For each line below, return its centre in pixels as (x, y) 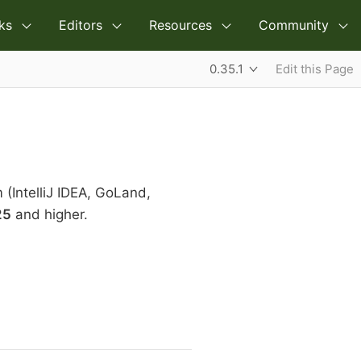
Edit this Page (315, 69)
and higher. (50, 214)
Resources (180, 25)
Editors (81, 25)
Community (294, 25)
